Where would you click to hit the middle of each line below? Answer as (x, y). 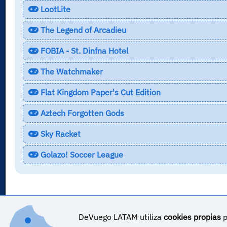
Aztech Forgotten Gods (81, 113)
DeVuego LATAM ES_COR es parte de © (82, 217)
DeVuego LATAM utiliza (121, 217)
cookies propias (192, 217)
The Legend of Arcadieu (82, 30)
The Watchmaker (70, 71)
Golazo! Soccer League (81, 154)
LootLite (54, 9)
